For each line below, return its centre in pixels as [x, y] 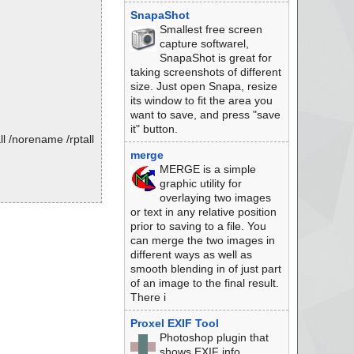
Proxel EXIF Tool [174, 323]
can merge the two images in [202, 240]
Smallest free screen [211, 29]
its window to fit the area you [201, 100]
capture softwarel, [204, 43]
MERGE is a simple [207, 169]
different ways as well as [191, 254]
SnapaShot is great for [215, 58]
